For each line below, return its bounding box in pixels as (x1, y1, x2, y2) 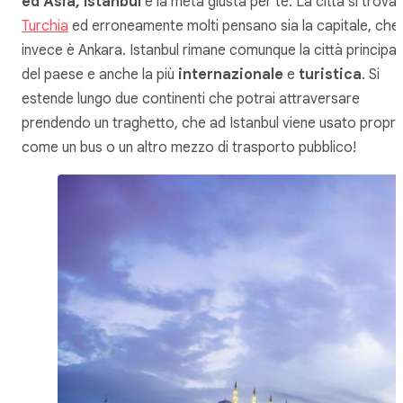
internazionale (178, 66, 283, 85)
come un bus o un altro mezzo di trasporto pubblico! (22, 139, 356, 157)
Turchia (22, 17, 68, 36)
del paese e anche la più (22, 66, 178, 85)
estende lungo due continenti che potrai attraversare (22, 90, 360, 109)
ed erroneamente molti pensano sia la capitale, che (68, 17, 399, 36)
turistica (299, 66, 362, 85)
